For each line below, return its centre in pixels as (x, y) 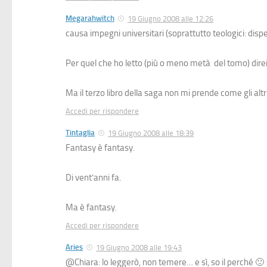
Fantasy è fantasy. (100, 148)
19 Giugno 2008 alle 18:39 (151, 133)
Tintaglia (80, 132)
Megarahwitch (90, 18)
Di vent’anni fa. (93, 177)
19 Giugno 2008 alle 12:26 (170, 18)
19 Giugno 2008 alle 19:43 (139, 247)
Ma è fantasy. (91, 207)
